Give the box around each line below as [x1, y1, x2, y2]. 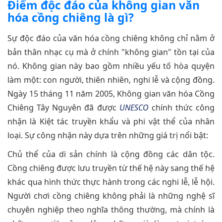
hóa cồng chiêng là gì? [7, 9, 134, 26]
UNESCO [119, 102, 149, 113]
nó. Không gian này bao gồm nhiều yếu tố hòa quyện [7, 60, 215, 72]
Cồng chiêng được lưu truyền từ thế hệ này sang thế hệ [7, 163, 215, 174]
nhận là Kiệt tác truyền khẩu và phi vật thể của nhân [7, 116, 215, 127]
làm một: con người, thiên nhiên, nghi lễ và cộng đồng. [7, 74, 215, 86]
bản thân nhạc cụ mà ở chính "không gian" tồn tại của [7, 47, 215, 58]
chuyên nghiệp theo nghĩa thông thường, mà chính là [7, 204, 215, 216]
